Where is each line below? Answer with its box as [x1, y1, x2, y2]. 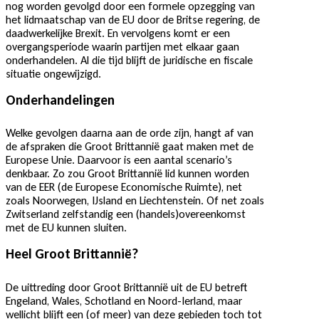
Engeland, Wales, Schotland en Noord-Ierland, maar [6, 293, 242, 308]
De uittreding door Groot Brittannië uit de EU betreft [6, 280, 247, 294]
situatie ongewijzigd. [6, 66, 101, 80]
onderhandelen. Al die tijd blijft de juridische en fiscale [6, 53, 253, 67]
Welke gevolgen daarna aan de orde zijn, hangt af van [6, 126, 253, 140]
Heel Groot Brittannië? [6, 246, 138, 263]
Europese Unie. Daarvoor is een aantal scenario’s [6, 153, 232, 167]
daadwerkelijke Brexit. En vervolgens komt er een [6, 26, 230, 40]
